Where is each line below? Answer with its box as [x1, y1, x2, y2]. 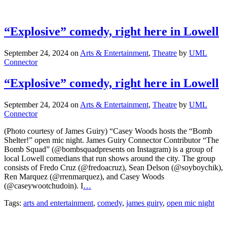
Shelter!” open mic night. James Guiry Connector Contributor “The [4, 136, 219, 145]
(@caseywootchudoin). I [4, 181, 83, 191]
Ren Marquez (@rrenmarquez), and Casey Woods [4, 172, 164, 181]
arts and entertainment [23, 199, 93, 208]
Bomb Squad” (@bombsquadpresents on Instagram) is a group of [4, 145, 213, 154]
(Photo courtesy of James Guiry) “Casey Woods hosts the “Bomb [4, 127, 212, 136]
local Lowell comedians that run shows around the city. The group [4, 154, 215, 163]
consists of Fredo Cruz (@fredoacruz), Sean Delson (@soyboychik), [4, 163, 223, 172]
